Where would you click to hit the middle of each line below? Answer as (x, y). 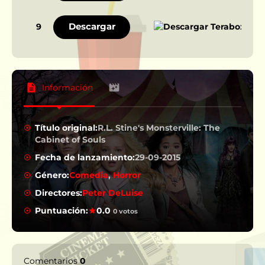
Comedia (89, 175)
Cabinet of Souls (70, 139)
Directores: (59, 193)
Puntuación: (62, 210)
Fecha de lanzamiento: (85, 157)
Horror (127, 175)
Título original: (67, 127)
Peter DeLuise (113, 193)
